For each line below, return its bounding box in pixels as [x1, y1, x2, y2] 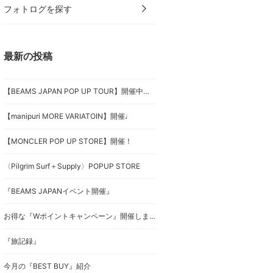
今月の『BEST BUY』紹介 [4, 261, 91, 271]
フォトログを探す [4, 4, 72, 14]
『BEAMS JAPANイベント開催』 [4, 186, 113, 196]
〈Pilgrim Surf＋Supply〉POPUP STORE [4, 161, 140, 171]
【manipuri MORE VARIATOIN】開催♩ [4, 112, 132, 121]
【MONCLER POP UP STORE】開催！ [4, 136, 132, 146]
